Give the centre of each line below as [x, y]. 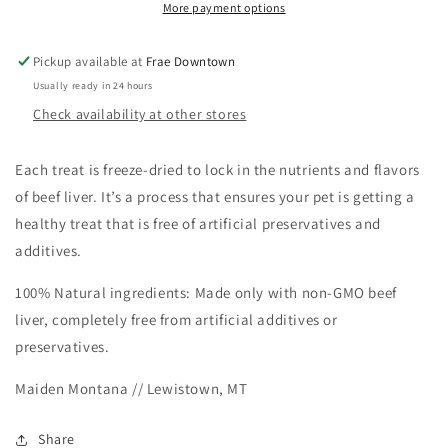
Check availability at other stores [140, 114]
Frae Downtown [191, 61]
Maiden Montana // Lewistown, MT [131, 388]
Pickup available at [90, 61]
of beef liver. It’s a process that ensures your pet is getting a [215, 196]
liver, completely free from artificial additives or [176, 319]
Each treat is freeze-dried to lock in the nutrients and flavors [217, 169]
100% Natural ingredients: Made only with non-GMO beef [206, 292]
